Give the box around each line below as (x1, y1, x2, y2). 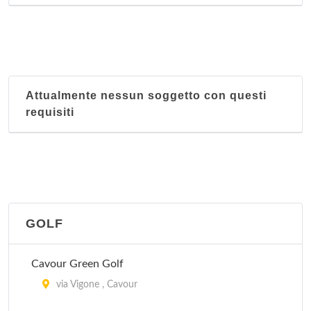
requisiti (26, 106, 74, 118)
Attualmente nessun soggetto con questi (26, 90, 267, 101)
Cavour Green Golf (31, 258, 124, 269)
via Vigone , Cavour (53, 280, 137, 289)
